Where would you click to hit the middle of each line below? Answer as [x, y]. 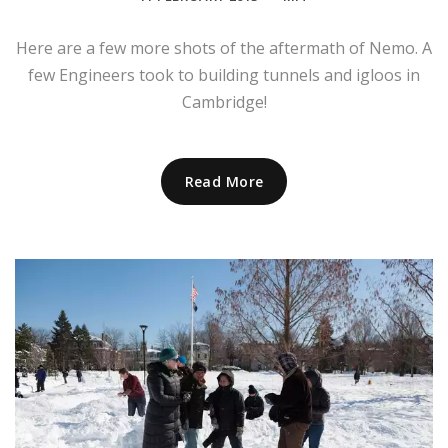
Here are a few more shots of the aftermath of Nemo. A [224, 47]
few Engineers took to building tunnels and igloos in [224, 74]
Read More [224, 181]
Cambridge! [224, 101]
